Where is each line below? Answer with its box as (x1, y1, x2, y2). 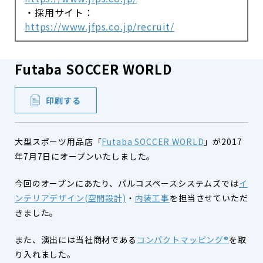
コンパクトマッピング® (136, 234, 230, 245)
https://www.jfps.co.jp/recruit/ (25, 19, 175, 33)
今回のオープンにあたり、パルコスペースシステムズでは (15, 177, 239, 189)
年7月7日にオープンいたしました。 (15, 150, 156, 162)
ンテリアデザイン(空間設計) (15, 192, 126, 204)
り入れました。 (15, 248, 76, 260)
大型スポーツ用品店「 (15, 136, 102, 147)
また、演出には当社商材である (15, 234, 137, 245)
